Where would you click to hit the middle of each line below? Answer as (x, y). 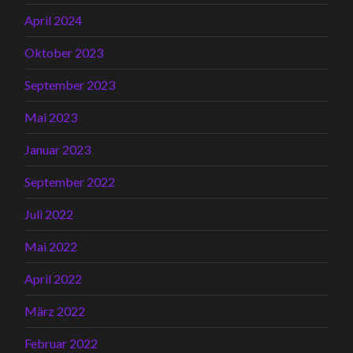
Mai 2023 (51, 117)
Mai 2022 (51, 246)
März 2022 (55, 310)
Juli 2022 (49, 214)
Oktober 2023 (64, 52)
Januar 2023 (58, 149)
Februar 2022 (61, 343)
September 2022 (70, 181)
